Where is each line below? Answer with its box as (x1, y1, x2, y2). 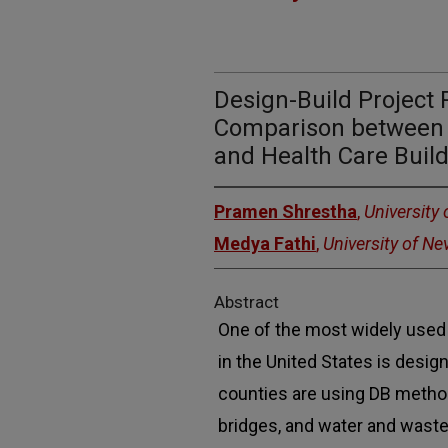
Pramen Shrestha (214, 201, 357, 222)
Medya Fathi (214, 233, 316, 254)
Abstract (214, 292, 279, 312)
